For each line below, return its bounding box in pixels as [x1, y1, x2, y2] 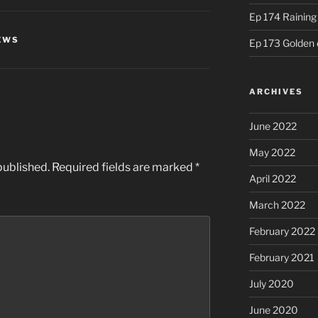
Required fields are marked [52, 160, 195, 174]
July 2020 [248, 278, 294, 290]
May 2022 [248, 146, 295, 159]
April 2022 [248, 172, 296, 185]
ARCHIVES [248, 87, 303, 97]
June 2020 [248, 304, 298, 317]
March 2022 [248, 199, 305, 212]
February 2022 [248, 225, 315, 238]
